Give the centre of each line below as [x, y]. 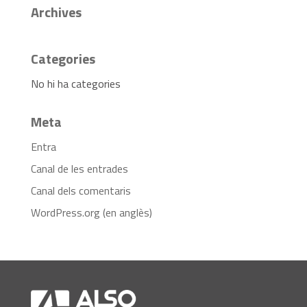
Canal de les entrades [79, 168]
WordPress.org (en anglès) [91, 212]
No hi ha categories [75, 83]
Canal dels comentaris [81, 190]
